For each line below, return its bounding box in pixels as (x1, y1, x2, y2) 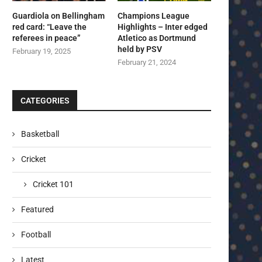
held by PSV (118, 44, 163, 54)
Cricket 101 (33, 180, 74, 189)
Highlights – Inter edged (118, 22, 208, 32)
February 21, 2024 (118, 58, 177, 67)
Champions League (118, 11, 190, 21)
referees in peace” (12, 33, 81, 43)
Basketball (21, 129, 59, 139)
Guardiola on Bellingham (12, 11, 105, 21)
